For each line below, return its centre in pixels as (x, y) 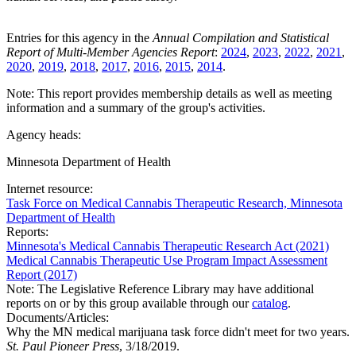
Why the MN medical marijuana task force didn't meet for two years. (178, 331)
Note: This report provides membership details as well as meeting (169, 93)
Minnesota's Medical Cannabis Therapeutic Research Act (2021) (168, 246)
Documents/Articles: (58, 317)
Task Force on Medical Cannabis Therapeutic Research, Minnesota (174, 203)
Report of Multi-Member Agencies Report (110, 52)
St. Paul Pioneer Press (63, 346)
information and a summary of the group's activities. (136, 107)
